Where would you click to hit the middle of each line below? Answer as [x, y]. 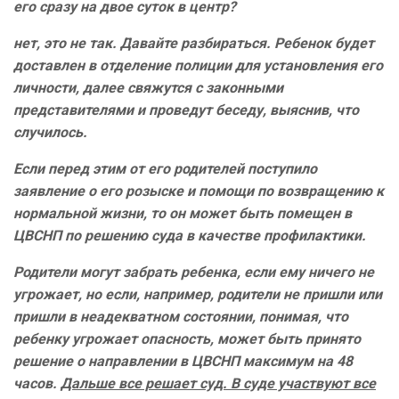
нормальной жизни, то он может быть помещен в [183, 214]
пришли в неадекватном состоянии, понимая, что [181, 317]
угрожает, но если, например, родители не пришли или [198, 295]
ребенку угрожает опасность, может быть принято [187, 339]
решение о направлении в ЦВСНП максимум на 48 [183, 362]
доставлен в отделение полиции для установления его [198, 66]
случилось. [50, 133]
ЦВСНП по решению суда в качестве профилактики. [190, 236]
